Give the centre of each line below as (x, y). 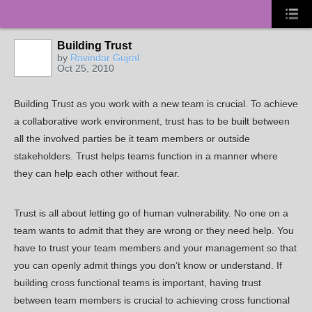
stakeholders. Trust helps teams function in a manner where (146, 156)
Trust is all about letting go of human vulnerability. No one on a (151, 213)
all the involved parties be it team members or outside (132, 139)
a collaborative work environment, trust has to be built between (152, 122)
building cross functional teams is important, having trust (138, 283)
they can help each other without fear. (97, 174)
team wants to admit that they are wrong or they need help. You (154, 231)
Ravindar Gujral (105, 58)
